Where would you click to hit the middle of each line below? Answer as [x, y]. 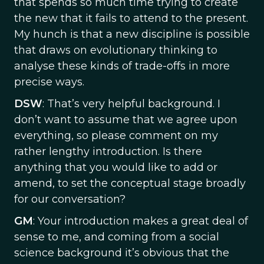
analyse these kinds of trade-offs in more [122, 66]
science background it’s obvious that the [122, 253]
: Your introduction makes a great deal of [141, 221]
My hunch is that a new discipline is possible [132, 34]
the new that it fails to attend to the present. [131, 18]
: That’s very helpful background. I [131, 104]
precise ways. [49, 82]
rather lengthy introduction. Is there [108, 151]
